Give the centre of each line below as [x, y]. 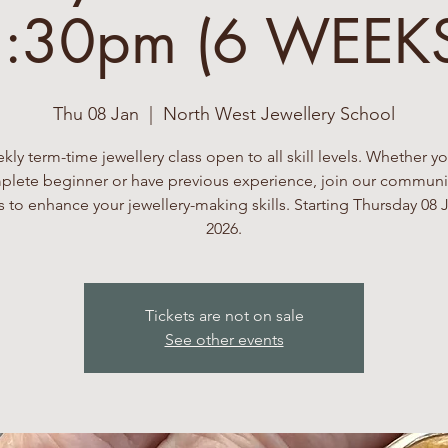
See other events [224, 339]
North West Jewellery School [279, 114]
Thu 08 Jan [96, 114]
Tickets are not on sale [224, 315]
